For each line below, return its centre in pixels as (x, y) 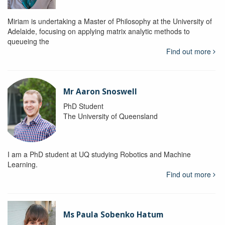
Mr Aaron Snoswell (100, 92)
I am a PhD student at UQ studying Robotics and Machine (99, 154)
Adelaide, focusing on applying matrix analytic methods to (99, 31)
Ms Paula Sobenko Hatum (113, 215)
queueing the (28, 41)
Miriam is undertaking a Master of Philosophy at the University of (110, 21)
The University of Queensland (110, 116)
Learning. (23, 164)
